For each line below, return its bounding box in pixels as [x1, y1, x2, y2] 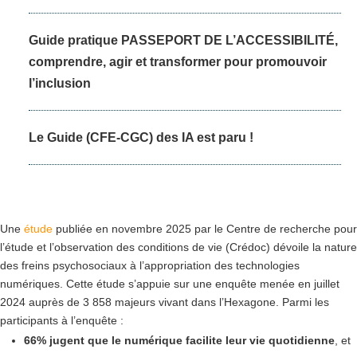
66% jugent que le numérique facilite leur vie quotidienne [24, 334, 335, 347]
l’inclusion [29, 76, 91, 91]
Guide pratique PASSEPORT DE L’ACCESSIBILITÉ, [29, 33, 338, 48]
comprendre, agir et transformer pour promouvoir [29, 55, 327, 69]
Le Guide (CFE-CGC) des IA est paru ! [29, 131, 253, 145]
